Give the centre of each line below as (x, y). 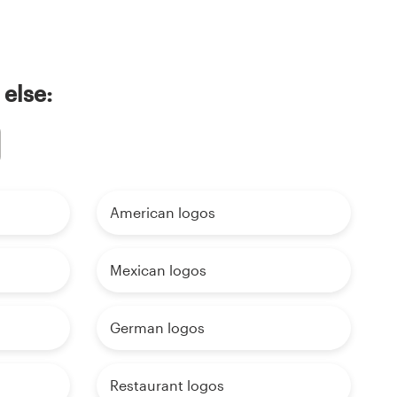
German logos (157, 328)
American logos (162, 213)
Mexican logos (158, 270)
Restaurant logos (167, 385)
